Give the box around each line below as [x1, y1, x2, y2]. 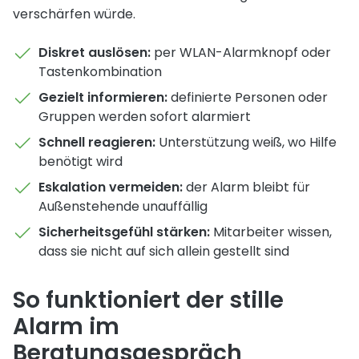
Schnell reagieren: [38, 133, 155, 151]
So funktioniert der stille [13, 284, 284, 316]
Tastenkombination [38, 63, 162, 81]
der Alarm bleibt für [183, 178, 310, 196]
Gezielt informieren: [38, 88, 167, 107]
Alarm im [13, 311, 119, 342]
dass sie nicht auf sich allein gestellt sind [38, 242, 289, 260]
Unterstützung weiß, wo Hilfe [155, 133, 337, 151]
